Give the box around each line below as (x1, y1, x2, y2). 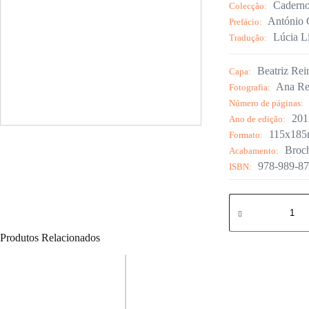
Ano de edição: (229, 114, 286, 125)
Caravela (228, 217, 267, 228)
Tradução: (229, 32, 268, 43)
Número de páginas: (229, 98, 304, 109)
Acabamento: (229, 146, 279, 157)
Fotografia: (229, 82, 271, 93)
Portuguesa (228, 228, 277, 240)
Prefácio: (229, 17, 263, 28)
